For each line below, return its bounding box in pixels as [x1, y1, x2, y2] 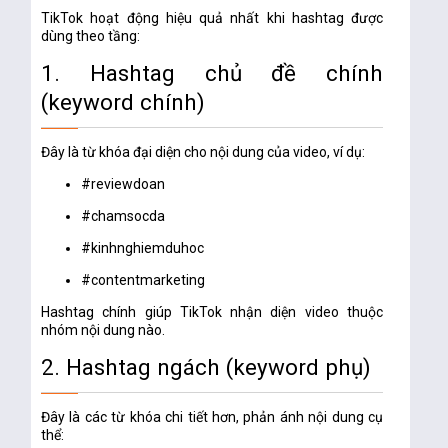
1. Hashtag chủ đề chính [41, 60, 384, 87]
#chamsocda [81, 208, 166, 225]
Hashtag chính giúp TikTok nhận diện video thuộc [41, 304, 384, 321]
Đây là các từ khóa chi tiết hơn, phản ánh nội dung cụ [41, 409, 384, 426]
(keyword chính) [41, 89, 206, 116]
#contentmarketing [81, 272, 206, 289]
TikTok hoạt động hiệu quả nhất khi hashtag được [41, 10, 384, 27]
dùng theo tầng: [41, 28, 141, 45]
